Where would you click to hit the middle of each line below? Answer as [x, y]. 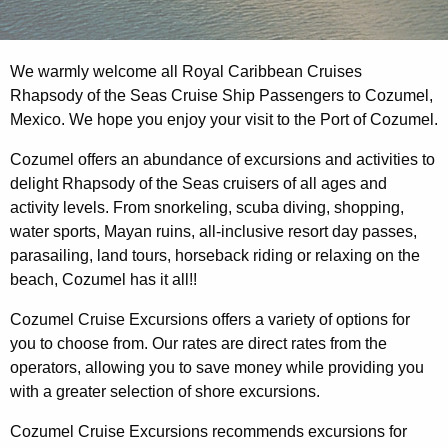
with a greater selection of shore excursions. [165, 391]
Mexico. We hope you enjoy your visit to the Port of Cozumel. [224, 119]
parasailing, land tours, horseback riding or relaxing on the [215, 255]
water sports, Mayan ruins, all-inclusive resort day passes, [213, 231]
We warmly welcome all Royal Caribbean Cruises [186, 71]
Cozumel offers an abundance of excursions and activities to [222, 159]
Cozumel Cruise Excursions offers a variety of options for [210, 319]
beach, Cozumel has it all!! [103, 279]
